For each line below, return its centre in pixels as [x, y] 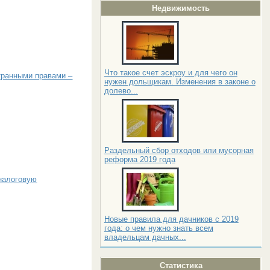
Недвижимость [181, 8]
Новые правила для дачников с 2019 [171, 219]
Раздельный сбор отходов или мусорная [179, 150]
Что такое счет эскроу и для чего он [171, 72]
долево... [121, 90]
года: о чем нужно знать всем [159, 228]
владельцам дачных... [145, 237]
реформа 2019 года [140, 159]
